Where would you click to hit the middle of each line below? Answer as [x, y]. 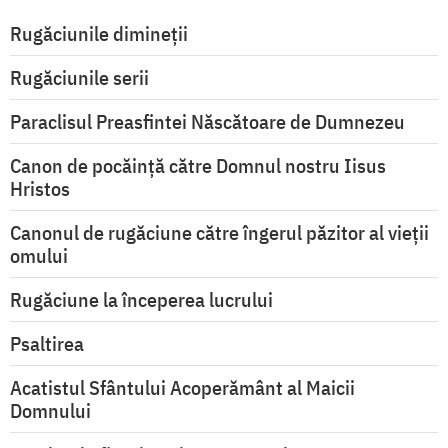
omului [39, 256]
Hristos [40, 189]
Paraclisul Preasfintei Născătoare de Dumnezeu [207, 122]
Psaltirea [47, 344]
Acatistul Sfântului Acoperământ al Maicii [182, 388]
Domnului [50, 411]
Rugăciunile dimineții [99, 34]
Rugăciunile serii [79, 78]
